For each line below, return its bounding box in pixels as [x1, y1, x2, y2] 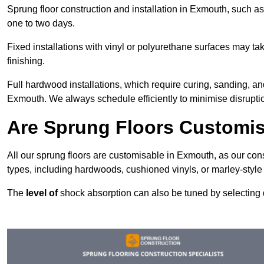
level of [26, 187, 58, 198]
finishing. [7, 55, 45, 66]
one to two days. [7, 18, 75, 28]
